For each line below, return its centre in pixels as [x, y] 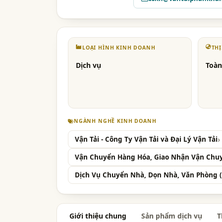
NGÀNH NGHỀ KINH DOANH [115, 121]
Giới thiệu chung [98, 216]
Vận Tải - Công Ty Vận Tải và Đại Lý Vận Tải [146, 139]
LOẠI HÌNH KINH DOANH [119, 48]
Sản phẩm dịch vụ [172, 216]
